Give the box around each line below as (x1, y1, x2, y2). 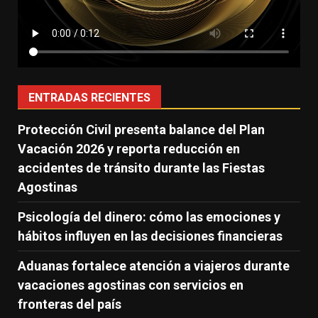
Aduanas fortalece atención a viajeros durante (18, 258, 290, 273)
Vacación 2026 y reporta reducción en (18, 141, 240, 156)
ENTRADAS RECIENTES (28, 90, 150, 104)
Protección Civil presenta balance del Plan (18, 121, 265, 137)
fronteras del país (18, 296, 121, 312)
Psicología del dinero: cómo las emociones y (18, 209, 280, 224)
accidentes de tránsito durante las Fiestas (18, 160, 265, 175)
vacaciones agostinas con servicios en (18, 277, 243, 292)
